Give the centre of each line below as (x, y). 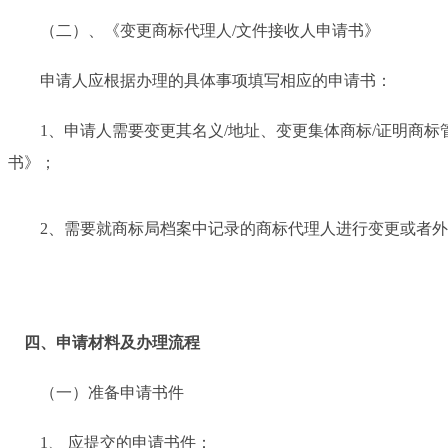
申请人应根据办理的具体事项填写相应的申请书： (200, 80)
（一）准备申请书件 (96, 392)
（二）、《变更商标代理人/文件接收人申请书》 (194, 30)
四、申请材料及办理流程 (112, 342)
